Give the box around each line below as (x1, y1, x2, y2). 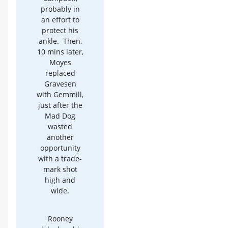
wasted (48, 121, 72, 131)
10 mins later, (37, 46, 83, 56)
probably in (40, 4, 80, 14)
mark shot (43, 164, 77, 174)
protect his (42, 25, 78, 35)
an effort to (41, 14, 79, 24)
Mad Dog (45, 110, 75, 121)
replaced (45, 68, 75, 78)
